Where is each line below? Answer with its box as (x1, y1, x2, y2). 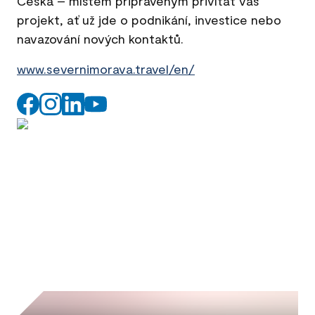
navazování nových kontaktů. (17, 31, 184, 46)
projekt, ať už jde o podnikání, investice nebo (17, 12, 281, 27)
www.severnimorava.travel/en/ (17, 61, 195, 77)
